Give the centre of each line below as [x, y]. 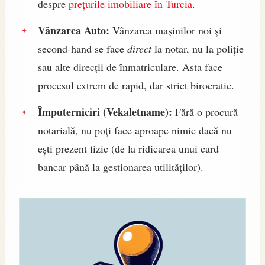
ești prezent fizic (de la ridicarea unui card [128, 148]
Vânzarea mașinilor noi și [166, 30]
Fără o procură [205, 112]
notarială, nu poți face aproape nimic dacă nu [135, 130]
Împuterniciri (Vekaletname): [105, 112]
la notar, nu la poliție [198, 48]
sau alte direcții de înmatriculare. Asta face [130, 67]
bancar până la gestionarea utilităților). [121, 167]
